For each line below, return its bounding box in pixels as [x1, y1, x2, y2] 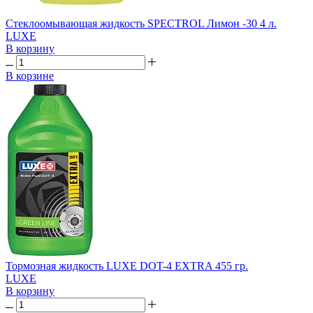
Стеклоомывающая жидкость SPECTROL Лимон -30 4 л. [6, 17, 277, 30]
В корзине [6, 70, 54, 82]
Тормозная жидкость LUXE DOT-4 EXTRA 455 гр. [6, 260, 248, 272]
